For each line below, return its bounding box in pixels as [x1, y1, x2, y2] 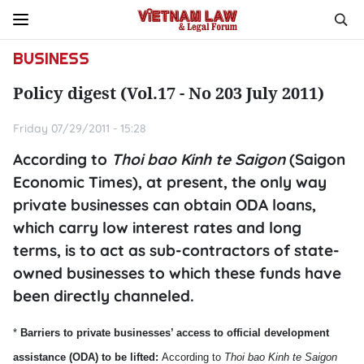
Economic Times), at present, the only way [13, 172, 327, 192]
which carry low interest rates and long [13, 218, 301, 237]
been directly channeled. [13, 286, 194, 305]
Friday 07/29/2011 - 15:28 [13, 121, 146, 136]
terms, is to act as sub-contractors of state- [13, 240, 340, 260]
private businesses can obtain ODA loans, [13, 195, 316, 214]
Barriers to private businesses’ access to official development [17, 327, 329, 339]
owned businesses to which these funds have [13, 263, 341, 283]
